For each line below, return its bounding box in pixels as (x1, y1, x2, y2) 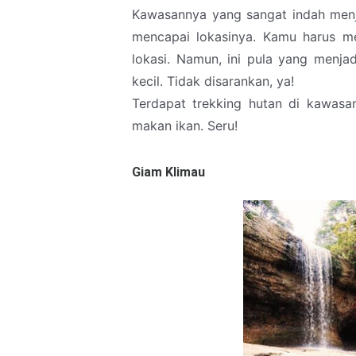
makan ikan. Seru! (132, 117, 238, 133)
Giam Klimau (132, 164, 205, 180)
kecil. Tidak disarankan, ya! (132, 72, 294, 89)
